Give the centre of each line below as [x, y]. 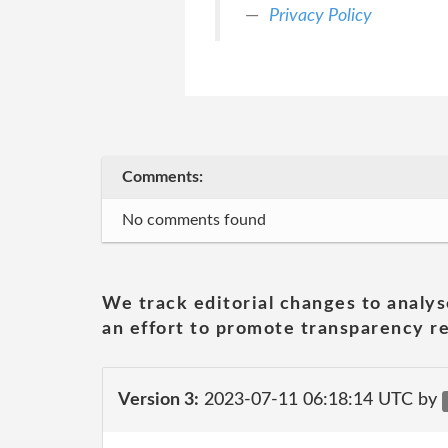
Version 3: [158, 399]
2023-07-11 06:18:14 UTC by [320, 399]
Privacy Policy [320, 15]
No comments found [194, 220]
